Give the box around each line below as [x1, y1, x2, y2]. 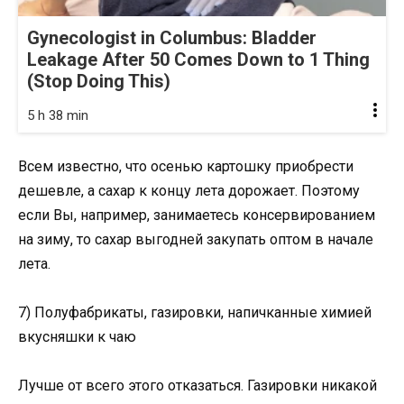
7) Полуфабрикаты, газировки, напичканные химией [18, 303, 372, 321]
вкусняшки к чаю [18, 327, 138, 345]
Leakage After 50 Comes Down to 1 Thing [27, 48, 370, 70]
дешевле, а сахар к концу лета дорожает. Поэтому [18, 181, 360, 199]
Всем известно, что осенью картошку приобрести [18, 157, 353, 175]
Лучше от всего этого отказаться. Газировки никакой [18, 377, 377, 395]
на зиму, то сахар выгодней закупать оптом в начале [18, 230, 373, 248]
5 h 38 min [27, 106, 88, 124]
